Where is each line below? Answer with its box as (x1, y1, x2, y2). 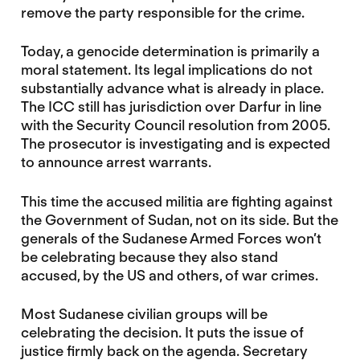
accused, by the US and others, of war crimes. (20, 266, 318, 284)
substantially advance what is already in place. (20, 80, 324, 97)
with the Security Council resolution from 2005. (20, 117, 330, 134)
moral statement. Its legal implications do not (20, 61, 313, 79)
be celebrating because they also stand (20, 247, 278, 265)
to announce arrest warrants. (20, 153, 211, 171)
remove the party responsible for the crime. (20, 4, 305, 22)
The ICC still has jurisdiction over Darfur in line (20, 98, 321, 116)
